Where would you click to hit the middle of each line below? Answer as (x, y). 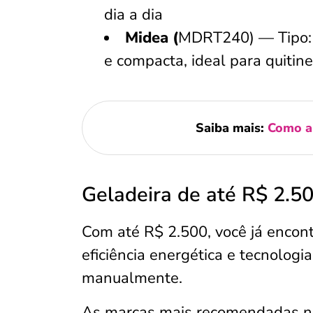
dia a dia (133, 15)
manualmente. (134, 278)
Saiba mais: (232, 128)
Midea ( (152, 38)
